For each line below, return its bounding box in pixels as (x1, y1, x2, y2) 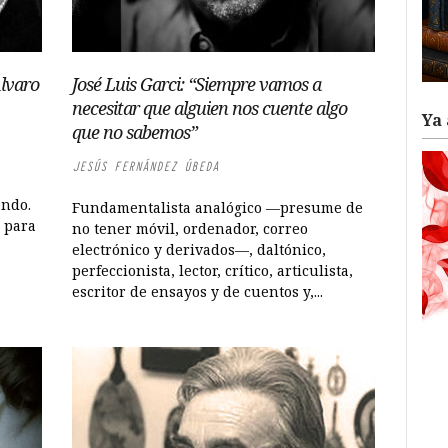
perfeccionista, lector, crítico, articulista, (72, 261, 354, 280)
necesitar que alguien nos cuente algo (72, 96, 348, 120)
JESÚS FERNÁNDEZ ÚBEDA (72, 158, 220, 175)
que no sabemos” (72, 120, 198, 144)
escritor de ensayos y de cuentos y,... (72, 282, 324, 301)
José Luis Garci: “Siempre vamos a (72, 72, 322, 96)
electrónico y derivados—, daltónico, (72, 240, 327, 259)
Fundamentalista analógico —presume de (72, 198, 364, 217)
